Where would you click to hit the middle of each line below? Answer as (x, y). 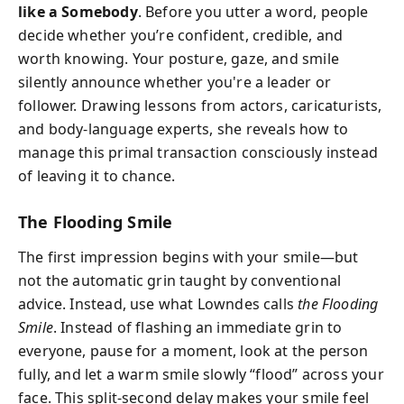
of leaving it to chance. (97, 176)
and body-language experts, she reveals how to (184, 129)
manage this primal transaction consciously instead (198, 152)
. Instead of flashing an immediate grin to (197, 327)
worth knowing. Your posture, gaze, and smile (179, 59)
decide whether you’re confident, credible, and (181, 35)
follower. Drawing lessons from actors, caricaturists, (200, 106)
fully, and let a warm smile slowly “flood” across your (201, 374)
